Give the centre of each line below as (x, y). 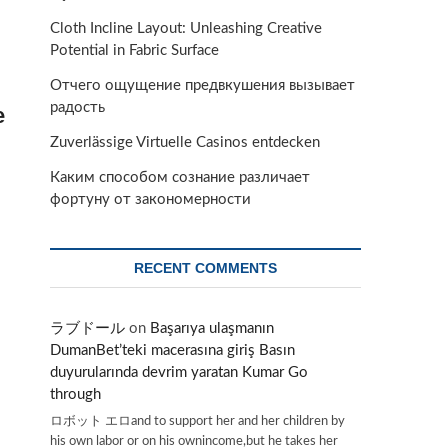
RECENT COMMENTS (205, 268)
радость (77, 107)
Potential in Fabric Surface (134, 50)
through (75, 394)
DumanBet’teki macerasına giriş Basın (172, 350)
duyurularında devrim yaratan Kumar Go (179, 372)
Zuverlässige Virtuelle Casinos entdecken (185, 142)
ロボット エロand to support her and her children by (197, 420)
